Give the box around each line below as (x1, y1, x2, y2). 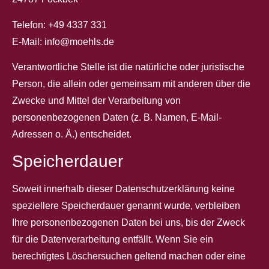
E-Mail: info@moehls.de (12, 36, 114, 47)
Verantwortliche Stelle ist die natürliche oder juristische (12, 62, 244, 73)
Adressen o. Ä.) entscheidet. (12, 129, 131, 140)
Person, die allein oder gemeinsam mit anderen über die (12, 79, 250, 89)
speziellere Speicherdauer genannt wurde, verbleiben (12, 201, 240, 211)
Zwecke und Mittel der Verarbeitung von (12, 95, 181, 106)
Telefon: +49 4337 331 (12, 19, 107, 30)
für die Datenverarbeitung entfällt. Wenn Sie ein (12, 234, 213, 245)
